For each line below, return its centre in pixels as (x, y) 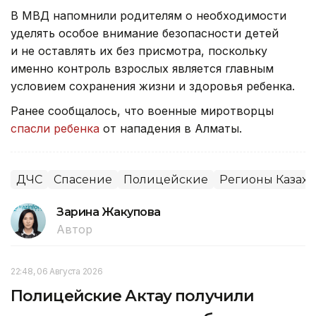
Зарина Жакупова (109, 212)
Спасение (83, 179)
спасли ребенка (55, 128)
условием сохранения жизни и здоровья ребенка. (153, 86)
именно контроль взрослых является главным (142, 68)
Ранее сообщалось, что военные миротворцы (142, 110)
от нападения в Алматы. (171, 128)
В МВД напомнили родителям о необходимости (148, 15)
